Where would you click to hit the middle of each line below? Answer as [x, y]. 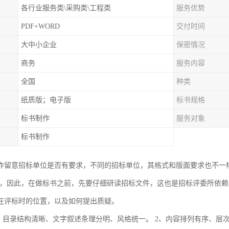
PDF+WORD [40, 26]
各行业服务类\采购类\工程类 [66, 8]
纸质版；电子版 [46, 100]
